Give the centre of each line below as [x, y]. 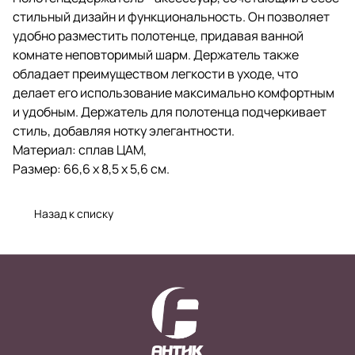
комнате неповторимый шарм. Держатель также [156, 54]
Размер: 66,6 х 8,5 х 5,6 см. [91, 168]
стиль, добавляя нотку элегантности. [124, 130]
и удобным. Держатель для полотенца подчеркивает [170, 111]
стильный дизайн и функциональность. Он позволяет [171, 16]
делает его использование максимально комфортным [174, 92]
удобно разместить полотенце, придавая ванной [158, 35]
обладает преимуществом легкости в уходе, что [155, 73]
